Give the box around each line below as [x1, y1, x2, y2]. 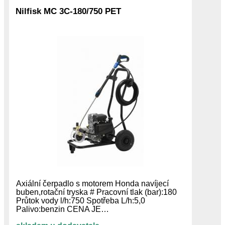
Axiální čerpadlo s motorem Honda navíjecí [16, 179, 169, 188]
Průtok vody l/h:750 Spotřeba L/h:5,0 [16, 196, 145, 205]
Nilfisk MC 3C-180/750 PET [16, 6, 122, 17]
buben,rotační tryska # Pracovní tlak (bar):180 [16, 187, 177, 196]
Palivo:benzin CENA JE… [16, 204, 109, 213]
